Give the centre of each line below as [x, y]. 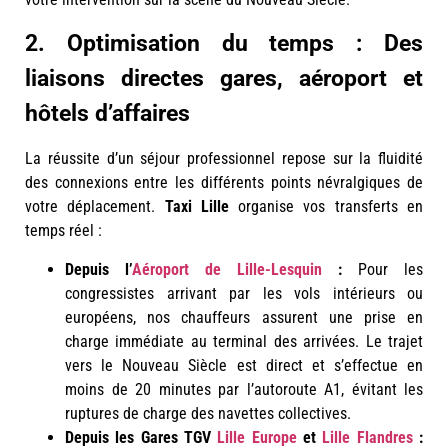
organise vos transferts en [326, 207]
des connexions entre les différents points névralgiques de [224, 183]
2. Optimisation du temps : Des [224, 44]
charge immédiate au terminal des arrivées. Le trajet [244, 341]
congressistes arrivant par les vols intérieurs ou [244, 293]
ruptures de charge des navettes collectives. [208, 413]
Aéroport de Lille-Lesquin [227, 269]
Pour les [382, 269]
